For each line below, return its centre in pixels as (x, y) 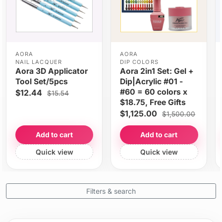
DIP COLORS (139, 62)
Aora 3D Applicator (51, 71)
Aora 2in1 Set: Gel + (157, 71)
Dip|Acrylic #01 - (151, 81)
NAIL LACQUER (39, 62)
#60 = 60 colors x (153, 92)
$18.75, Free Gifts (153, 102)
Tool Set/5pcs (41, 81)
